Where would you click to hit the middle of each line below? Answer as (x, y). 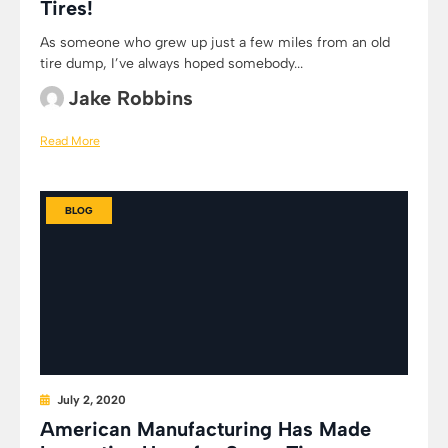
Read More (70, 140)
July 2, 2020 (91, 400)
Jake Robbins (130, 98)
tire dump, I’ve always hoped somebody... (171, 63)
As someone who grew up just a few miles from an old (215, 42)
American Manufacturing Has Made (205, 429)
